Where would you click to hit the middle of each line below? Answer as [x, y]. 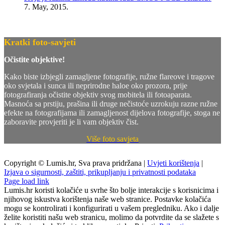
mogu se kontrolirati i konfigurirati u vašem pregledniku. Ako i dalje [111, 208]
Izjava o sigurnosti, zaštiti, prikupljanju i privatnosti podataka [100, 172]
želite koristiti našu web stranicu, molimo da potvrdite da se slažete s [111, 217]
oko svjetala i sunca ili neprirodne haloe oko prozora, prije [96, 85]
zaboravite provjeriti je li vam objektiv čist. [71, 122]
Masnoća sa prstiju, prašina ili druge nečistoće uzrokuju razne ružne [111, 103]
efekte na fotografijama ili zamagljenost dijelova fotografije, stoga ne [112, 113]
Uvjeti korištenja [173, 163]
